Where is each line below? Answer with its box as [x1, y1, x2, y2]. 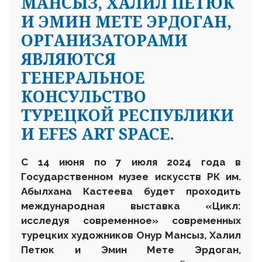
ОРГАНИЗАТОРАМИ [21, 29, 188, 51]
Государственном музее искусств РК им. [21, 171, 241, 183]
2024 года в [167, 156, 241, 168]
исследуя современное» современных [21, 215, 241, 227]
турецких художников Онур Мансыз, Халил [21, 229, 241, 242]
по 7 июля [94, 156, 167, 168]
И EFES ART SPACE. [21, 123, 174, 145]
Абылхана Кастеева [21, 185, 144, 198]
